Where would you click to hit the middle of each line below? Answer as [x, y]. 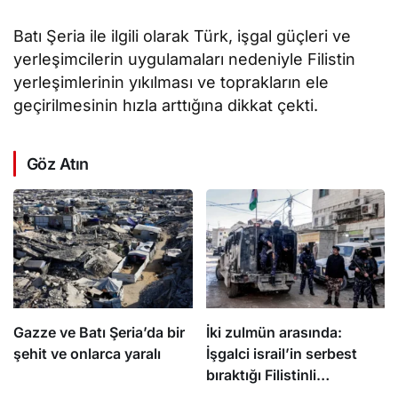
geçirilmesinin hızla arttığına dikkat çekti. [166, 105]
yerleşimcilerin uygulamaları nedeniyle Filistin [185, 59]
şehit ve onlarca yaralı [87, 354]
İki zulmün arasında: [274, 333]
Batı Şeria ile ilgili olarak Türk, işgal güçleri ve [183, 36]
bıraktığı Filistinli [261, 375]
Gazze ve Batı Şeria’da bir [99, 333]
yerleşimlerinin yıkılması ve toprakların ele [171, 82]
